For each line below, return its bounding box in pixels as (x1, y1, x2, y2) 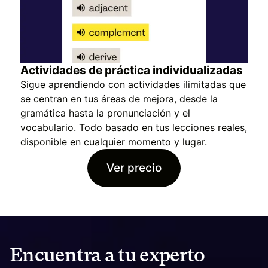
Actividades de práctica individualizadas (20, 63, 243, 77)
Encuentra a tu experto (10, 243, 205, 266)
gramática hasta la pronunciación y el (20, 106, 190, 119)
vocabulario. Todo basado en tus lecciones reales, (20, 121, 247, 133)
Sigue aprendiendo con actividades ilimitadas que (20, 78, 246, 90)
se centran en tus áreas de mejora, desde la (20, 92, 218, 105)
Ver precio (106, 161, 162, 175)
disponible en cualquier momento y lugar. (20, 135, 207, 148)
